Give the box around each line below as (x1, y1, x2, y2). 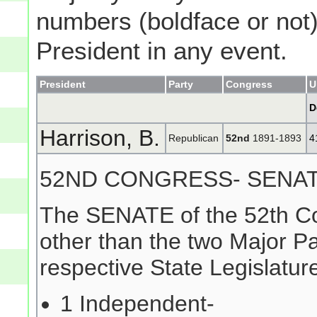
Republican (168, 132, 219, 144)
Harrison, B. (40, 125, 161, 151)
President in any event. (36, 36, 288, 64)
